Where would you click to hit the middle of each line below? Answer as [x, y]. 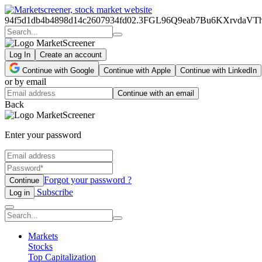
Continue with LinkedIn [218, 70]
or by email [25, 82]
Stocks [40, 247]
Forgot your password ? [88, 180]
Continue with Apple [137, 70]
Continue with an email [156, 93]
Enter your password [43, 135]
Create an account [71, 55]
